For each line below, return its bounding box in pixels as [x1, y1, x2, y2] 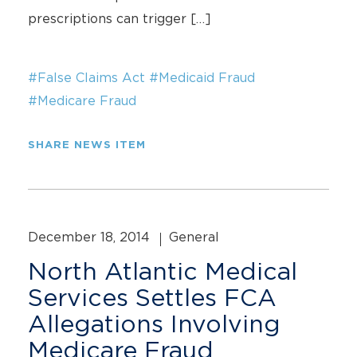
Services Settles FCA [28, 284, 277, 310]
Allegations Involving [28, 311, 280, 336]
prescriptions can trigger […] [28, 11, 211, 25]
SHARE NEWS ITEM [28, 140, 146, 151]
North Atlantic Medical [28, 258, 297, 284]
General [169, 229, 219, 244]
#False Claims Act [28, 70, 145, 84]
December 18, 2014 [28, 229, 154, 244]
